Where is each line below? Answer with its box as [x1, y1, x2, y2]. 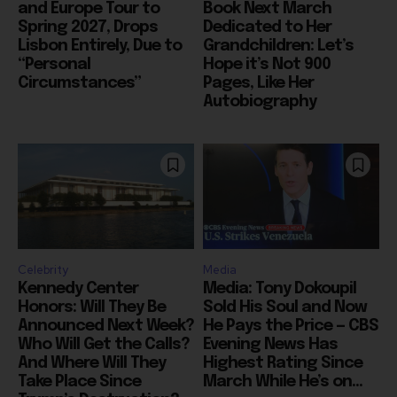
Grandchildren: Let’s [203, 38, 354, 54]
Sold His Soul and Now [203, 300, 367, 316]
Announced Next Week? [18, 318, 194, 335]
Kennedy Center [18, 281, 138, 298]
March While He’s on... [203, 374, 362, 391]
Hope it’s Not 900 [203, 57, 331, 73]
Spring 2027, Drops [18, 19, 158, 35]
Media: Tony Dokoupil [203, 281, 356, 298]
